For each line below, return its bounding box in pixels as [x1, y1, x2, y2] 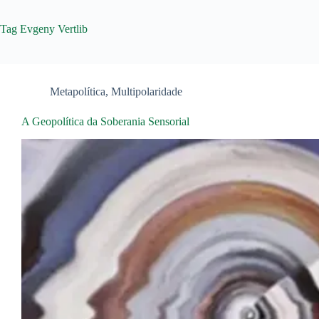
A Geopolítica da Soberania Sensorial [21, 115, 189, 127]
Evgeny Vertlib [17, 23, 88, 35]
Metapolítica [50, 85, 105, 98]
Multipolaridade [111, 85, 182, 98]
